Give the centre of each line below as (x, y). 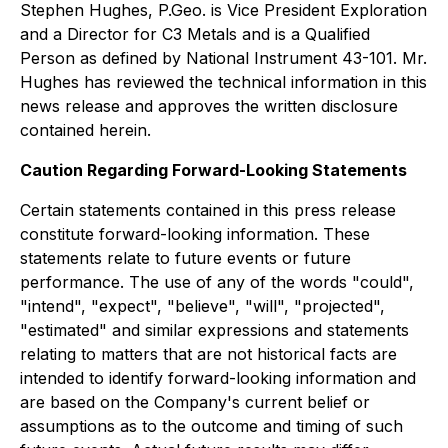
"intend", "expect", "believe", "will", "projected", (202, 306)
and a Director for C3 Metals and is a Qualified (195, 34)
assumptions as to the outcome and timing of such (211, 426)
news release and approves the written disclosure (209, 106)
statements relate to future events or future (185, 258)
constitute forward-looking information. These (195, 234)
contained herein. (85, 130)
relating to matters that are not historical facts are (208, 354)
